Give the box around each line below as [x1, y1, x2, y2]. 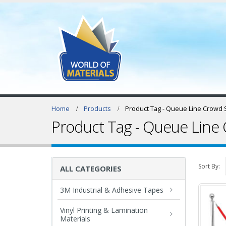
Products [84, 104, 111, 113]
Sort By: [198, 161, 220, 171]
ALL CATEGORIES [60, 163, 122, 174]
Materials [60, 213, 90, 223]
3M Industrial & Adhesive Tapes [60, 185, 163, 195]
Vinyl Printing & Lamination [60, 205, 148, 215]
